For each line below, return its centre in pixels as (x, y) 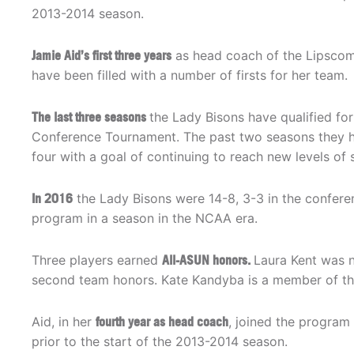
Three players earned (97, 260)
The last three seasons (90, 117)
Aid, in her (64, 322)
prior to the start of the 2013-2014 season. (160, 342)
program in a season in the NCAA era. (145, 218)
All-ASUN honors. (208, 260)
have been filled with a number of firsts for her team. (190, 75)
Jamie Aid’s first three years (102, 56)
